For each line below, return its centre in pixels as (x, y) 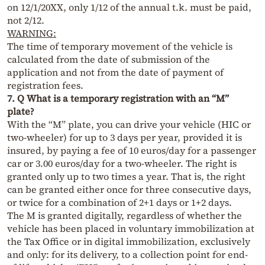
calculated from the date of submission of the (109, 59)
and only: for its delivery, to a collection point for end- (127, 255)
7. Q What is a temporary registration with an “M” (118, 98)
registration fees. (45, 85)
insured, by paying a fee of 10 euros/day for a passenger (132, 151)
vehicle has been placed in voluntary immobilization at (131, 229)
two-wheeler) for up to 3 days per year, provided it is (125, 138)
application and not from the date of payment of (115, 72)
